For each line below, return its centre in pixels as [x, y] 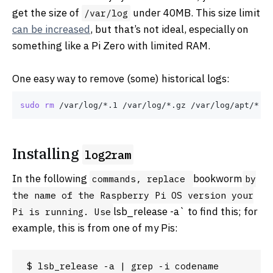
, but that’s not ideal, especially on [169, 30]
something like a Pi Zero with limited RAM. [111, 46]
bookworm [218, 178]
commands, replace [141, 179]
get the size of [47, 13]
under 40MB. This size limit [195, 13]
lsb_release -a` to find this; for [186, 211]
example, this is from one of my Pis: [95, 228]
